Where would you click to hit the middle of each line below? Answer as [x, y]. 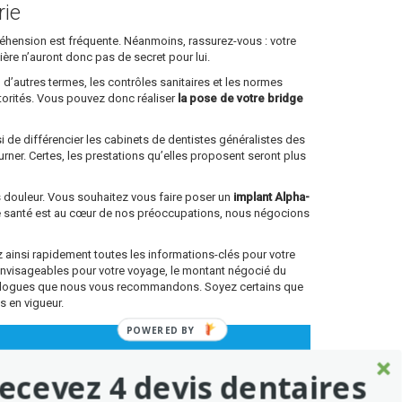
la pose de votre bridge [240, 99]
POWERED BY [161, 330]
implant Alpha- [271, 197]
